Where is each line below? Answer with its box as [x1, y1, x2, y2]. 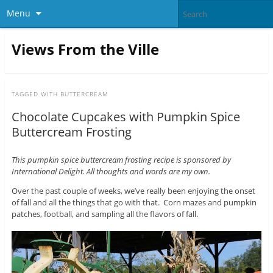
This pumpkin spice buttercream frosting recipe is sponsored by [11, 154, 231, 166]
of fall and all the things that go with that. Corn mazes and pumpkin [11, 197, 257, 208]
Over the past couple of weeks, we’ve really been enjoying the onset [11, 185, 255, 197]
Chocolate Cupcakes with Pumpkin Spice [11, 108, 240, 126]
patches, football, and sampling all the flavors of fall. [11, 208, 198, 220]
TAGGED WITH [11, 90, 60, 99]
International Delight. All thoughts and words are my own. [11, 166, 210, 177]
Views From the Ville [11, 38, 159, 59]
